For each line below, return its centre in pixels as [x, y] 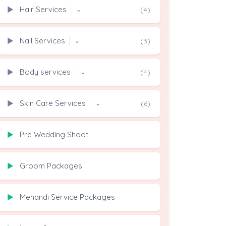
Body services [45, 72]
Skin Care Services [53, 103]
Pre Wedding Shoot [54, 134]
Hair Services [43, 9]
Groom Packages [51, 166]
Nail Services [42, 41]
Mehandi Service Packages [67, 197]
